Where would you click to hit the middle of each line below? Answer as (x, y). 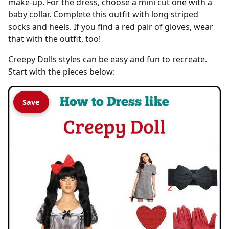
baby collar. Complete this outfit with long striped (103, 14)
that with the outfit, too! (54, 39)
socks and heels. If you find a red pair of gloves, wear (111, 26)
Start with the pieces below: (62, 71)
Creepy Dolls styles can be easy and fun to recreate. (108, 59)
